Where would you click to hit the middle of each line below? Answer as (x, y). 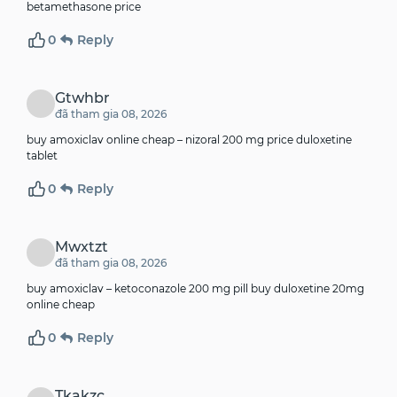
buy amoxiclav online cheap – (106, 140)
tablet (42, 156)
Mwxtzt (82, 247)
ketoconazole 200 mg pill (181, 289)
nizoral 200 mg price (239, 140)
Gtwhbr (82, 98)
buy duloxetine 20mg (306, 289)
